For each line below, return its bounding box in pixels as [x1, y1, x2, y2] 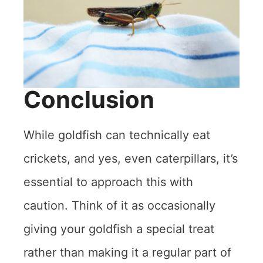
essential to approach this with [23, 175, 193, 190]
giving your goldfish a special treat [23, 222, 214, 237]
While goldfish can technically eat [23, 128, 210, 143]
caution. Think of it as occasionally [23, 198, 215, 213]
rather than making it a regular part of [23, 245, 231, 260]
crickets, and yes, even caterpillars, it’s [23, 151, 238, 166]
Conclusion [23, 85, 154, 114]
